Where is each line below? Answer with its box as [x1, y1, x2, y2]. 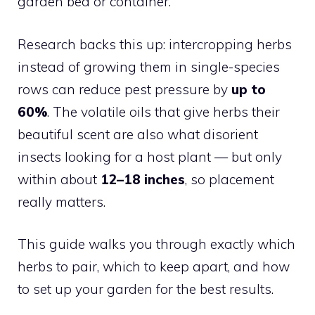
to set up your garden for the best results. [18, 281, 274, 297]
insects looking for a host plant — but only [18, 148, 282, 165]
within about [18, 170, 101, 188]
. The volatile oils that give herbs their [47, 103, 280, 120]
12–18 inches [101, 170, 185, 188]
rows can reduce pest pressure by [18, 80, 231, 98]
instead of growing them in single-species [18, 58, 280, 75]
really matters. [18, 193, 105, 210]
